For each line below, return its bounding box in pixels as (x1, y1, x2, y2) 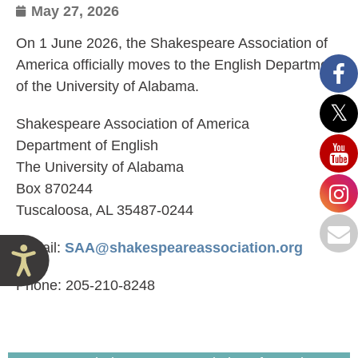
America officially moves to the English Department (16, 57, 340, 73)
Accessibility (38, 246, 135, 267)
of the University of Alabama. (16, 78, 199, 94)
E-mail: (16, 240, 65, 256)
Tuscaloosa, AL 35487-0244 (16, 202, 193, 218)
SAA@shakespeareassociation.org (65, 240, 303, 256)
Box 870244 (16, 181, 93, 197)
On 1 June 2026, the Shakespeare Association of (16, 35, 328, 51)
